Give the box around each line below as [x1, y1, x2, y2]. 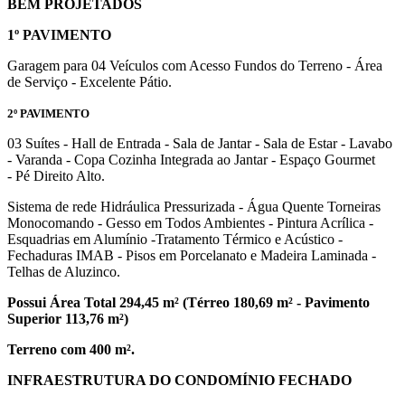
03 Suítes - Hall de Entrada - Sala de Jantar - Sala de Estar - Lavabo [7, 136, 392, 151]
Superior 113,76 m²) [7, 311, 128, 326]
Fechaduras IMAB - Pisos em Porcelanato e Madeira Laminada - [7, 248, 376, 263]
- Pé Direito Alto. [7, 168, 105, 184]
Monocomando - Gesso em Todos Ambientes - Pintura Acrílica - [7, 215, 373, 231]
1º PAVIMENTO [7, 27, 115, 42]
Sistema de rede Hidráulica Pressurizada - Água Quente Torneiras [7, 199, 381, 214]
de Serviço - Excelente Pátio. [7, 74, 172, 89]
